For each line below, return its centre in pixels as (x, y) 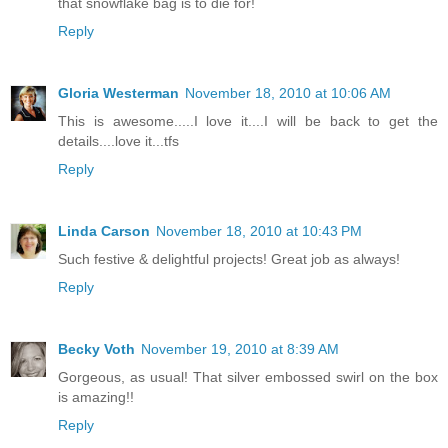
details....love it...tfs (118, 140)
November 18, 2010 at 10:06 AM (288, 92)
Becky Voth (96, 348)
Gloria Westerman (118, 92)
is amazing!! (96, 396)
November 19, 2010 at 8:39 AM (240, 348)
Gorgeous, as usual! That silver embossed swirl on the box (248, 376)
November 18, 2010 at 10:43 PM (259, 230)
